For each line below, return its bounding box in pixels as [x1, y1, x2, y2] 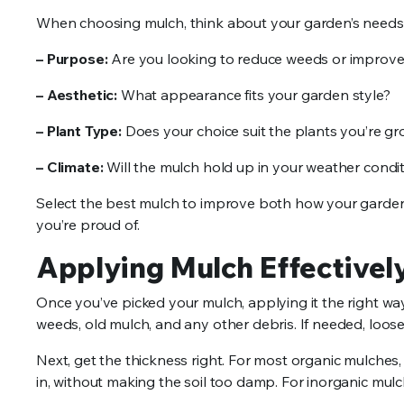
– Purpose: [36, 50, 112, 69]
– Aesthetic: [36, 86, 121, 105]
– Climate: [36, 158, 107, 177]
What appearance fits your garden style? [120, 86, 390, 105]
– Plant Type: [36, 122, 125, 141]
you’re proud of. [36, 216, 140, 234]
